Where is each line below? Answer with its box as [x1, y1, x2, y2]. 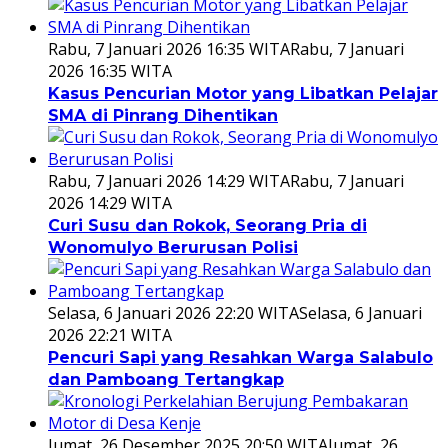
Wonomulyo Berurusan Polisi [48, 238, 298, 258]
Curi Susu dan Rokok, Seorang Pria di [48, 216, 367, 236]
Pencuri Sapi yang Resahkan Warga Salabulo [48, 348, 433, 368]
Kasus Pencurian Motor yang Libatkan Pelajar [48, 84, 438, 104]
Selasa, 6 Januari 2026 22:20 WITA [48, 302, 299, 325]
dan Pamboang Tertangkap [48, 370, 284, 390]
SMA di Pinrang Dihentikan [48, 106, 278, 126]
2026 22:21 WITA [48, 324, 172, 347]
